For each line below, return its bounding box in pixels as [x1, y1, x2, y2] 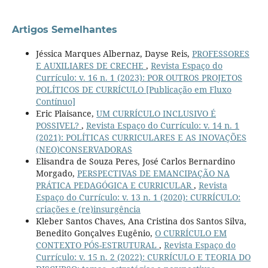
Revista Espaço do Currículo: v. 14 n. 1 [86, 119, 239, 131]
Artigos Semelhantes [11, 23, 117, 35]
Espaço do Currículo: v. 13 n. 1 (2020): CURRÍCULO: [35, 191, 240, 203]
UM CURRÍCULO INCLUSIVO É [96, 107, 216, 119]
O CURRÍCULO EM [154, 227, 227, 239]
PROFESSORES [191, 47, 249, 59]
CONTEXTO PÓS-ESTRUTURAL [35, 239, 159, 251]
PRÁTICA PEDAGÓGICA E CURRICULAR [35, 179, 194, 191]
